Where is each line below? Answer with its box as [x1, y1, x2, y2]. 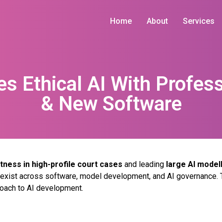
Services [183, 16, 215, 26]
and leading [122, 160, 166, 169]
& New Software [40, 92, 182, 115]
